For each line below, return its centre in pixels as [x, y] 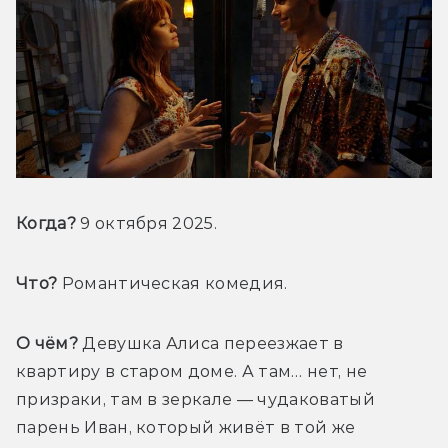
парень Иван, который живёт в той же [186, 428]
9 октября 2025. [146, 224]
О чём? [47, 344]
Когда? [46, 224]
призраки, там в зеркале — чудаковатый [195, 400]
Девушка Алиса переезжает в [210, 344]
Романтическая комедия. [172, 284]
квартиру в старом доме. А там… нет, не [192, 372]
